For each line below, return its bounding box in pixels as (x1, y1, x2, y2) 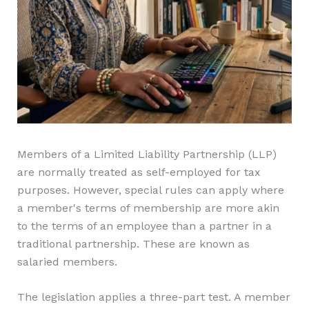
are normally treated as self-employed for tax (17, 165, 261, 179)
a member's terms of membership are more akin (17, 201, 279, 215)
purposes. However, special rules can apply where (17, 183, 284, 197)
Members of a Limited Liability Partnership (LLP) (17, 147, 277, 161)
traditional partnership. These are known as (17, 237, 250, 250)
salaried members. (17, 255, 117, 268)
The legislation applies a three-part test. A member (17, 290, 290, 304)
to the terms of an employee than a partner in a (17, 219, 272, 232)
